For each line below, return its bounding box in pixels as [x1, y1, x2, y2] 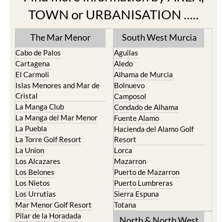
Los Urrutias [15, 189, 56, 198]
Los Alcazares [15, 157, 60, 166]
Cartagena [15, 59, 50, 68]
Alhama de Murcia [114, 70, 173, 79]
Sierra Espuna [114, 189, 159, 198]
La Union [15, 146, 44, 155]
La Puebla [15, 124, 47, 133]
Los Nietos [15, 178, 50, 187]
